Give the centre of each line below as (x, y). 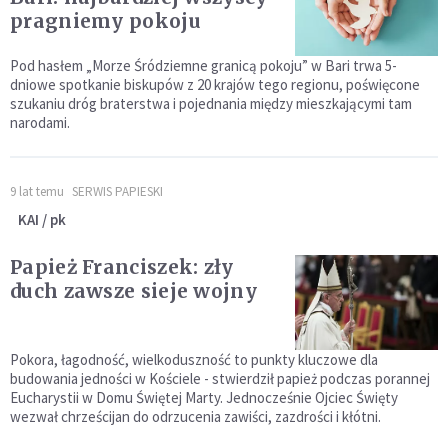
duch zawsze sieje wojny (133, 291)
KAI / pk (42, 220)
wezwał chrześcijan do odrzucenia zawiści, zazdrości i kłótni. (195, 417)
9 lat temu (37, 192)
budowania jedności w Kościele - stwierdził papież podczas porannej (220, 379)
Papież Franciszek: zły (122, 267)
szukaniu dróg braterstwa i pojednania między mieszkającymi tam (211, 104)
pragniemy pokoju (105, 21)
